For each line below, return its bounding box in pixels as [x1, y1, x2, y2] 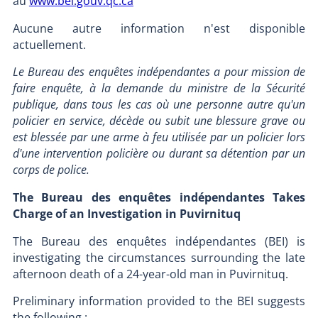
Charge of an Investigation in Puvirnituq [12, 205, 241, 221]
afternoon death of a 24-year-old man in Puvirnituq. [12, 265, 288, 282]
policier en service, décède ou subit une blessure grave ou [12, 113, 306, 129]
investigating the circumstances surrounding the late [12, 249, 306, 265]
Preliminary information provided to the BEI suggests [12, 293, 306, 309]
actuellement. [12, 36, 86, 53]
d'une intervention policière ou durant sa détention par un [12, 146, 306, 162]
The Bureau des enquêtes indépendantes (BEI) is [12, 233, 306, 249]
